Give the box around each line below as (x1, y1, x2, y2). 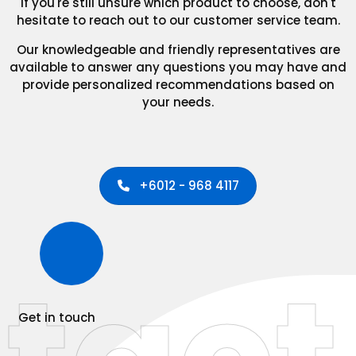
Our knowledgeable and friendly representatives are (16, 41, 340, 59)
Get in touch (17, 308, 95, 326)
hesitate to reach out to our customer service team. (16, 12, 340, 29)
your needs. (142, 94, 214, 111)
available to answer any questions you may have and (10, 59, 346, 76)
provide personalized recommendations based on (21, 76, 335, 94)
